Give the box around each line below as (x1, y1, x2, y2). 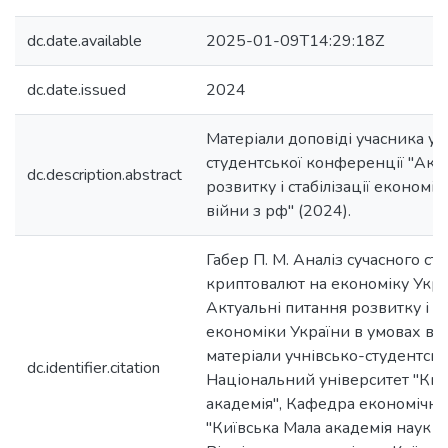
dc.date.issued (27, 79, 126, 101)
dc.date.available (27, 30, 142, 52)
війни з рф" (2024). (206, 200, 351, 222)
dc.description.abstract (27, 164, 182, 186)
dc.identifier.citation (27, 357, 160, 379)
